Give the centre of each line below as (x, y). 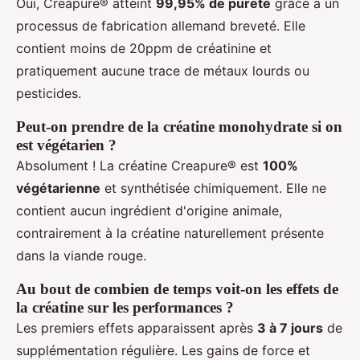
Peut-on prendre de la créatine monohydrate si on (179, 126)
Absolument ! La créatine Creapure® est (139, 165)
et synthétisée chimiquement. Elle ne (213, 188)
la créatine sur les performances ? (125, 307)
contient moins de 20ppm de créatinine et (144, 48)
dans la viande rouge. (81, 255)
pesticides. (49, 93)
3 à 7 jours (290, 327)
